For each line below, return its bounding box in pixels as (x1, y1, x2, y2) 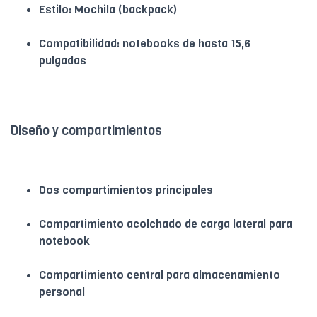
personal (39, 284, 85, 300)
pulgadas (39, 53, 86, 69)
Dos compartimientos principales (39, 183, 213, 198)
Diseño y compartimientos (11, 122, 162, 140)
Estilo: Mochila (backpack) (39, 2, 177, 18)
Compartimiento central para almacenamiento (39, 267, 280, 283)
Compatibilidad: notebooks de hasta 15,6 (39, 36, 250, 52)
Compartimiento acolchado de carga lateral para (39, 217, 292, 232)
